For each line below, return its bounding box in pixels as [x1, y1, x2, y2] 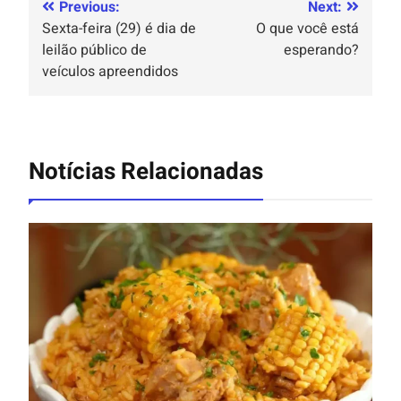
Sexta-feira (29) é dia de [42, 18, 196, 40]
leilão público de [42, 39, 147, 62]
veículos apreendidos [42, 61, 182, 83]
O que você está [256, 18, 359, 40]
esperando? [284, 39, 359, 62]
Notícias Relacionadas [29, 155, 263, 190]
